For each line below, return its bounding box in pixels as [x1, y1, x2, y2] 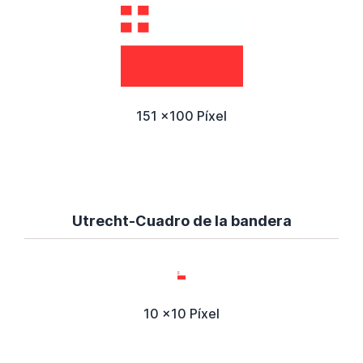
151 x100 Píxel [136, 107, 227, 124]
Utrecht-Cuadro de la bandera [71, 211, 292, 229]
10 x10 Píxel [143, 305, 220, 322]
